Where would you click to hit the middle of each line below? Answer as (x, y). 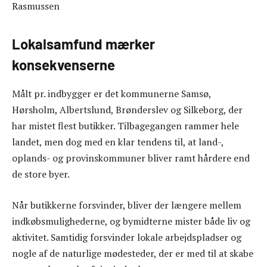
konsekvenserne (63, 65)
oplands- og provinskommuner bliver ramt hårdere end (131, 158)
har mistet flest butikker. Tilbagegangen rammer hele (125, 125)
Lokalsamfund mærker (83, 44)
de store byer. (41, 174)
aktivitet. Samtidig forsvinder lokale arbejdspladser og (127, 237)
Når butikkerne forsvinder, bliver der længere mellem (127, 205)
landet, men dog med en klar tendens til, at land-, (118, 142)
